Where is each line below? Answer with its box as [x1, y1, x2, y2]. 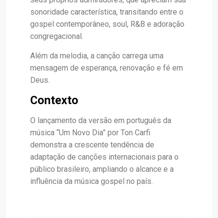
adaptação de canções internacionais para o [30, 152, 179, 162]
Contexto [30, 93, 78, 107]
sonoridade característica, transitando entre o [30, 7, 183, 17]
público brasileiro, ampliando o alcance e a [30, 164, 174, 174]
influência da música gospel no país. [30, 176, 153, 186]
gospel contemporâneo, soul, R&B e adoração [30, 19, 184, 29]
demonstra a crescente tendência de [30, 140, 154, 149]
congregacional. [30, 31, 83, 41]
